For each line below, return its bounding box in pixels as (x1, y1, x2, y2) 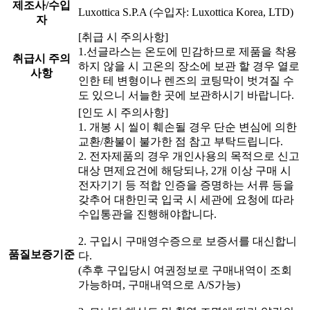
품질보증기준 (8, 248, 75, 260)
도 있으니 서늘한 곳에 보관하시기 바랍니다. (78, 89, 294, 101)
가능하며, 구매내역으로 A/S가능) (78, 278, 240, 291)
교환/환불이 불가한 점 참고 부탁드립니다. (78, 135, 283, 147)
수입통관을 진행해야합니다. (78, 208, 217, 220)
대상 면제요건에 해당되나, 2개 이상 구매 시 (78, 164, 291, 176)
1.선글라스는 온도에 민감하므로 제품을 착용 (78, 45, 297, 57)
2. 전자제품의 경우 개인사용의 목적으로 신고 (78, 149, 300, 162)
